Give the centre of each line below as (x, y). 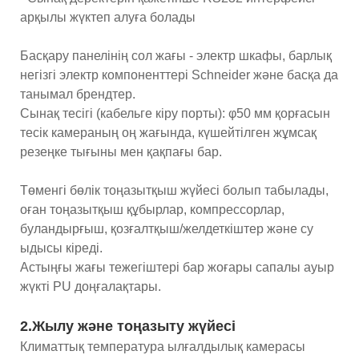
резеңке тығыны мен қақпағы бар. (121, 151)
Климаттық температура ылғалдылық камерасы (163, 346)
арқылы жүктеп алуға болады (108, 17)
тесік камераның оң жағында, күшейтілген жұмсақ (168, 132)
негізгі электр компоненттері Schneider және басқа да (179, 75)
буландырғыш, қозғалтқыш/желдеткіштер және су (167, 228)
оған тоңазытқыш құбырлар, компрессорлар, (152, 209)
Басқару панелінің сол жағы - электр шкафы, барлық (176, 55)
